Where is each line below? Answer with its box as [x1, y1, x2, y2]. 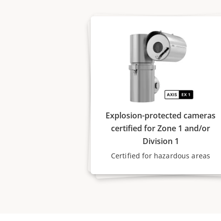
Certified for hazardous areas [110, 151, 211, 160]
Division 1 [142, 136, 179, 147]
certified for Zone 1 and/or [111, 123, 210, 134]
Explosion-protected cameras [106, 110, 216, 121]
